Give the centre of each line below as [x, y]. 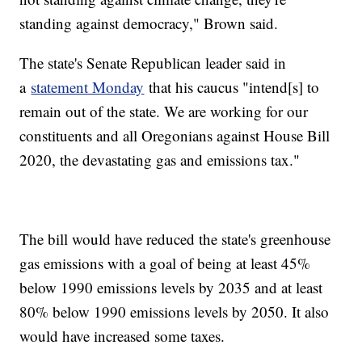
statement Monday [88, 87]
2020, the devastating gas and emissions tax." [162, 160]
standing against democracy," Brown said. [152, 23]
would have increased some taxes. [125, 336]
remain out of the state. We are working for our [164, 112]
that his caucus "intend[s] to [232, 87]
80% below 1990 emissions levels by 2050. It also [175, 312]
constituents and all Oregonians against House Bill [175, 136]
